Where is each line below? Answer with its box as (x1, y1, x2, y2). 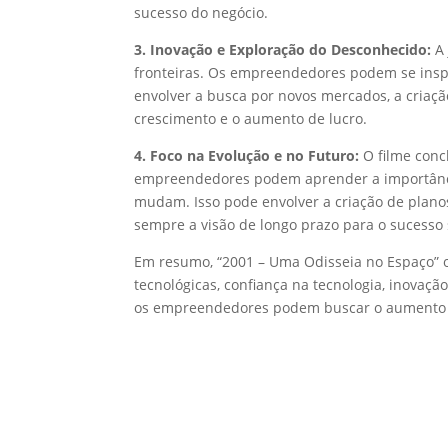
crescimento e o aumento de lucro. (134, 109, 368, 129)
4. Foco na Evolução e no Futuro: (134, 146, 360, 166)
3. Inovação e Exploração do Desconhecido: (134, 40, 432, 60)
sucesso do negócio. (134, 3, 269, 23)
